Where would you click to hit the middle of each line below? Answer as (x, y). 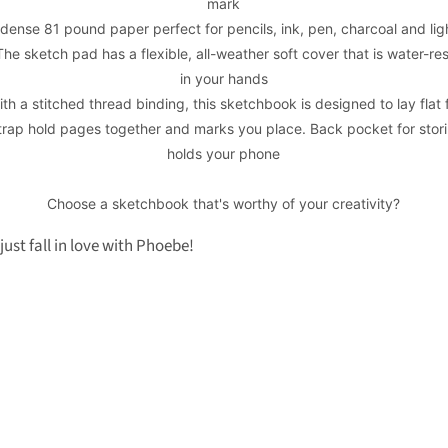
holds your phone (224, 153)
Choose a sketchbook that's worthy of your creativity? (224, 203)
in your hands (223, 78)
